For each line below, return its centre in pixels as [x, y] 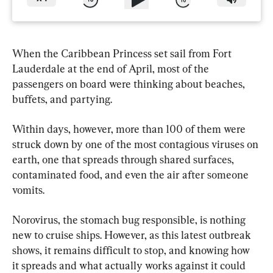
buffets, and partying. [62, 99]
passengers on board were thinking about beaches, [130, 83]
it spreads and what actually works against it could [130, 265]
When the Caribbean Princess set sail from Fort [123, 53]
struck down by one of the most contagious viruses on [136, 144]
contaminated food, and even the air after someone [132, 174]
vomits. [28, 190]
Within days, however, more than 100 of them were [130, 129]
